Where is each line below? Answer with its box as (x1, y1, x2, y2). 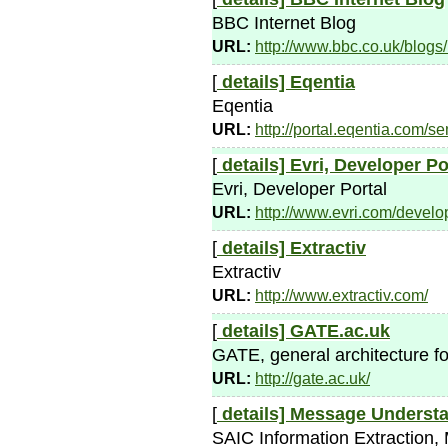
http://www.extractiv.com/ (255, 286, 428, 304)
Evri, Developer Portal (212, 177, 387, 199)
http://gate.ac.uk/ (255, 369, 370, 387)
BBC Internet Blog (212, 11, 356, 33)
